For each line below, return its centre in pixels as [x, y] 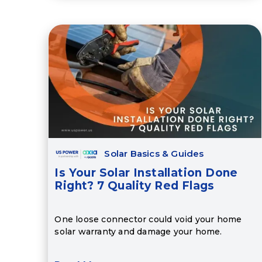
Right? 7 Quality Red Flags [135, 186]
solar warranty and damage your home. [138, 231]
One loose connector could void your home [148, 219]
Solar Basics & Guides [154, 154]
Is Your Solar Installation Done [146, 173]
